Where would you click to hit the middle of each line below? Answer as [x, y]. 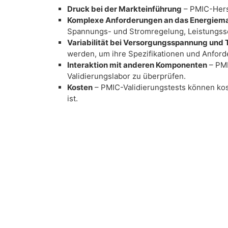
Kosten [80, 87]
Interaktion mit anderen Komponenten [137, 65]
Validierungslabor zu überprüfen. [126, 76]
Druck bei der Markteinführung [124, 9]
